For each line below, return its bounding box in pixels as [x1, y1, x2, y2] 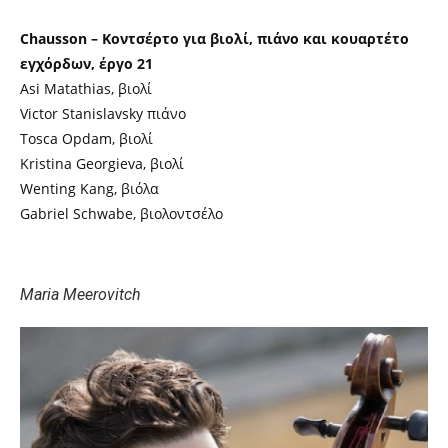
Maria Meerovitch [20, 284, 141, 304]
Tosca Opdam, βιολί [20, 128, 153, 148]
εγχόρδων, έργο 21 [20, 53, 153, 73]
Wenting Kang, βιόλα [20, 178, 159, 198]
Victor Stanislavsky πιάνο [20, 103, 186, 123]
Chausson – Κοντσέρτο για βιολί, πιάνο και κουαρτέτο [20, 28, 409, 48]
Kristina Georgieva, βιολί [20, 153, 184, 173]
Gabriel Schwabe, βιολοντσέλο [20, 203, 223, 223]
